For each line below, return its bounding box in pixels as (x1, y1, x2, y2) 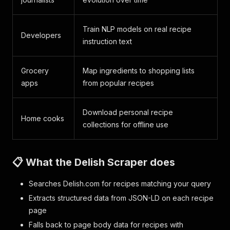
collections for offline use (83, 120, 168, 129)
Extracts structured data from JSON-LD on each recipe (29, 194, 214, 202)
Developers (21, 31, 61, 40)
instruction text (83, 37, 132, 46)
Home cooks (21, 114, 64, 123)
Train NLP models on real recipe (83, 25, 191, 33)
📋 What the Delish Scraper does (12, 156, 175, 168)
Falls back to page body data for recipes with (29, 220, 183, 229)
